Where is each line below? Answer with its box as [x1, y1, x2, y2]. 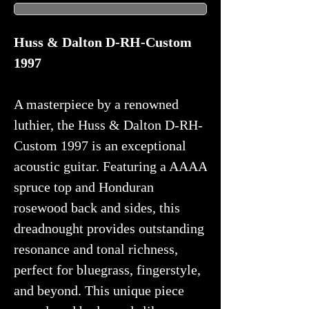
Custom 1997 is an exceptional [14, 137, 186, 153]
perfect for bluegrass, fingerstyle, [14, 261, 201, 277]
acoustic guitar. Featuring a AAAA [14, 158, 207, 174]
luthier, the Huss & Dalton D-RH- [14, 117, 203, 132]
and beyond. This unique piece [14, 282, 184, 298]
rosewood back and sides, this [14, 199, 180, 215]
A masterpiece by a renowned [14, 96, 179, 112]
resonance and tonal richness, [14, 241, 178, 257]
